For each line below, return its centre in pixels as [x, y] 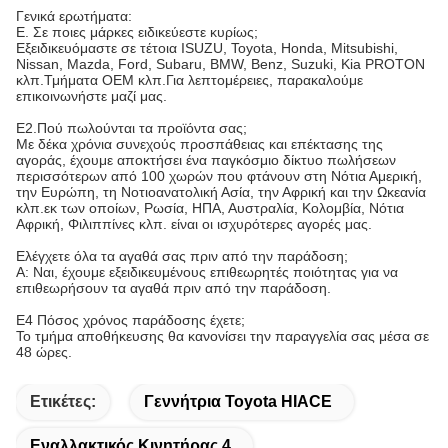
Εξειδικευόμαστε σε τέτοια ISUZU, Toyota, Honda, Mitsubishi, [207, 48]
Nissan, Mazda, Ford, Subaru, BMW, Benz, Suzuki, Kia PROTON [220, 64]
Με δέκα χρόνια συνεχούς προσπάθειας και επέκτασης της [199, 144]
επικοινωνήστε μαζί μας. [91, 96]
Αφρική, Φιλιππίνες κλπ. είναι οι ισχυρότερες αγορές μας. [194, 224]
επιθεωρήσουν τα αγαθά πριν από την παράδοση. [173, 288]
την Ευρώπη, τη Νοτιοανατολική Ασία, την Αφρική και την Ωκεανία [221, 192]
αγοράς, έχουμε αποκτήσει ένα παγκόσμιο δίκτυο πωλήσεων [206, 160]
